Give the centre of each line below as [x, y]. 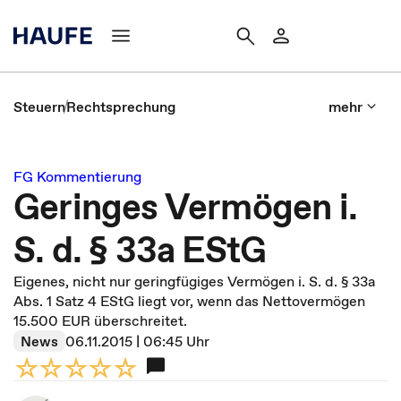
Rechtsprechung [121, 107]
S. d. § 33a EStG [140, 250]
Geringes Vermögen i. [186, 207]
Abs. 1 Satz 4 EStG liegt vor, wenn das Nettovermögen [189, 301]
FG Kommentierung [77, 176]
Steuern [39, 107]
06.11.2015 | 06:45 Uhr [137, 341]
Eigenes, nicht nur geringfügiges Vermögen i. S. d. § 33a [194, 281]
